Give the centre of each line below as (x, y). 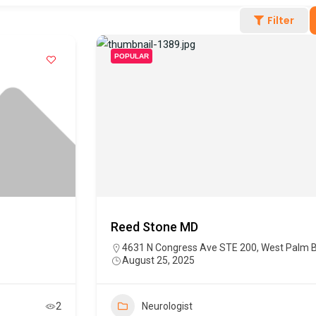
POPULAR (132, 56)
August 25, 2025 (158, 261)
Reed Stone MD (154, 227)
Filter (281, 21)
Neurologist (167, 306)
